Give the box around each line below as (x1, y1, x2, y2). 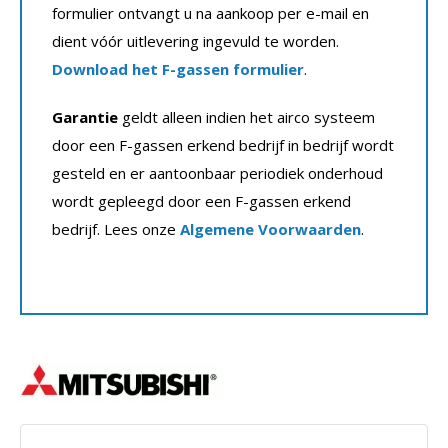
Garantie (52, 107, 118, 128)
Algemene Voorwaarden (180, 219, 361, 240)
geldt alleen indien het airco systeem (118, 107, 375, 128)
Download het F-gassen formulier (52, 59, 304, 80)
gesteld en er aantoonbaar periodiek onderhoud (52, 163, 383, 184)
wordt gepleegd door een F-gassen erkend (52, 191, 351, 212)
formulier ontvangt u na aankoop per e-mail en (52, 3, 369, 24)
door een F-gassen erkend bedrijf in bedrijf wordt (52, 135, 394, 156)
